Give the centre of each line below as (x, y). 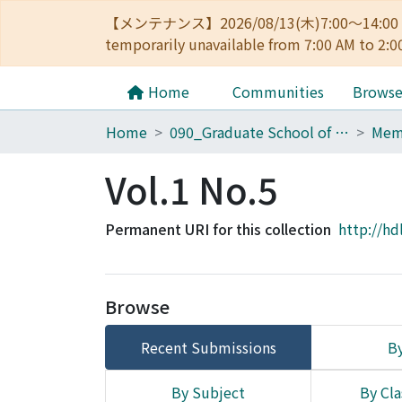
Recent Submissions (208, 347)
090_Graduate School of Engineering (342, 132)
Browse (137, 306)
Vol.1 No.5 (192, 189)
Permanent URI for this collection (218, 229)
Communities (278, 92)
